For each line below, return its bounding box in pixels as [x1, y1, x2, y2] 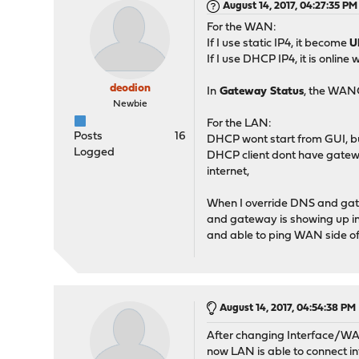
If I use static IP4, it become [207, 38, 350, 50]
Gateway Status [216, 86, 305, 98]
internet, [207, 166, 250, 178]
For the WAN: [207, 22, 277, 34]
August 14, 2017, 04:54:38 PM [220, 303, 357, 314]
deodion [109, 83, 151, 95]
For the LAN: [207, 118, 272, 130]
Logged [74, 147, 115, 159]
